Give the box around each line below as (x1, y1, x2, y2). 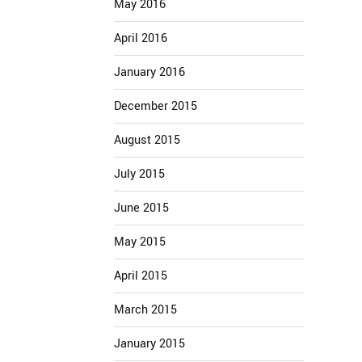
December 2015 (114, 98, 197, 115)
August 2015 (114, 132, 180, 149)
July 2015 (114, 166, 165, 183)
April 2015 (114, 267, 167, 284)
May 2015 (114, 234, 166, 250)
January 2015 (114, 335, 185, 352)
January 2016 (114, 64, 185, 81)
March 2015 (114, 301, 177, 318)
